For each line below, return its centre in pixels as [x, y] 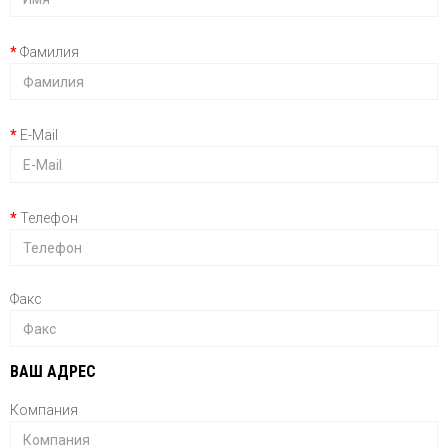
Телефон [49, 218]
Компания [44, 410]
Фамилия [49, 52]
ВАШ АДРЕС [53, 371]
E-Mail [39, 135]
